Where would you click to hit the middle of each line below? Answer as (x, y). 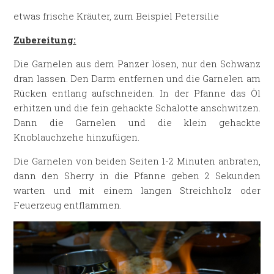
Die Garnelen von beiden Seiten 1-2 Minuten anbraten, (137, 161)
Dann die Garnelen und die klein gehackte (137, 122)
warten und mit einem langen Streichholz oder (137, 190)
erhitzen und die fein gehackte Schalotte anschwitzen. (137, 107)
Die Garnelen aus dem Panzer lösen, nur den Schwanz (137, 63)
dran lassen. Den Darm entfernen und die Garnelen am (137, 78)
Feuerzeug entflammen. (68, 205)
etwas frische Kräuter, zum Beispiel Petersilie (117, 16)
